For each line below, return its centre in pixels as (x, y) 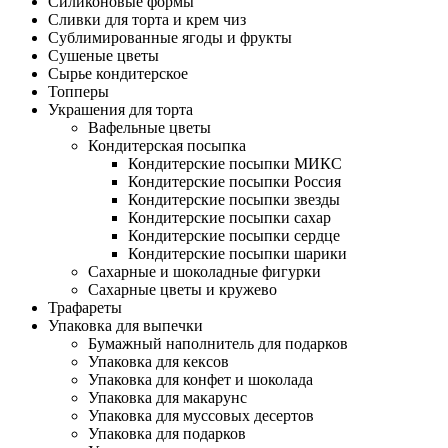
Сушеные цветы (103, 55)
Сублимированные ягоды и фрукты (170, 37)
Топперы (78, 91)
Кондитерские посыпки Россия (234, 181)
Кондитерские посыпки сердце (234, 235)
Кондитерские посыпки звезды (234, 199)
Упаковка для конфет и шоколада (200, 379)
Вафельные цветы (149, 127)
